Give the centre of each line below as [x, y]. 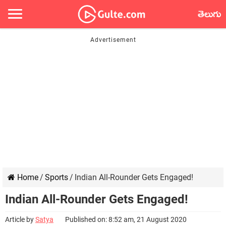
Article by [20, 219]
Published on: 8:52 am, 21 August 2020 [126, 219]
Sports [56, 177]
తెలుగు [209, 16]
